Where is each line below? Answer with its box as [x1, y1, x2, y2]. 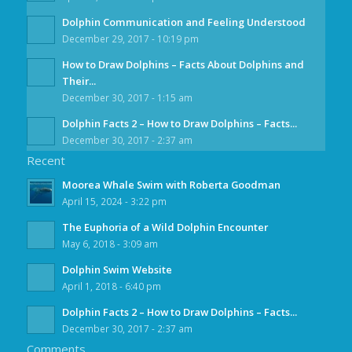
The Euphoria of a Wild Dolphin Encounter [61, 219, 268, 234]
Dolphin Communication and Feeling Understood [61, 14, 306, 29]
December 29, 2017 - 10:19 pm [61, 31, 199, 45]
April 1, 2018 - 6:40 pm [61, 279, 161, 292]
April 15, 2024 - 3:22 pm [61, 194, 167, 207]
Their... [61, 73, 96, 88]
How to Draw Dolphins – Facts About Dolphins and [61, 57, 304, 71]
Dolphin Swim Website [61, 262, 172, 277]
